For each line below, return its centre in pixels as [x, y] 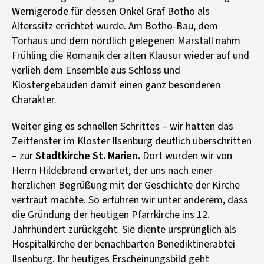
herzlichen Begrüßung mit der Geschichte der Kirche [126, 185]
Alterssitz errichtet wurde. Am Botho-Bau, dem [115, 26]
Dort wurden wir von [186, 156]
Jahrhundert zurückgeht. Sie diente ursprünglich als [124, 229]
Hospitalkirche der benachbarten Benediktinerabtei [123, 244]
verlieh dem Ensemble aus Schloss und [96, 70]
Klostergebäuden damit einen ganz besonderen [116, 85]
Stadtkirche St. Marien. [88, 156]
